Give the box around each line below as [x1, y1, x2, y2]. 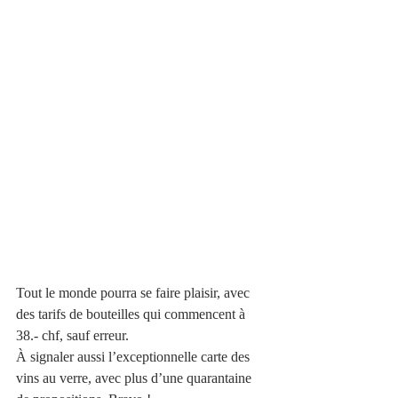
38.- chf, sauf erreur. [16, 327, 132, 343]
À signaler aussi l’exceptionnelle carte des [16, 348, 253, 364]
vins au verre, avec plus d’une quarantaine [16, 370, 255, 386]
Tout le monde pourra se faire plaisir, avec [16, 284, 253, 300]
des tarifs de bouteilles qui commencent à [16, 306, 249, 322]
